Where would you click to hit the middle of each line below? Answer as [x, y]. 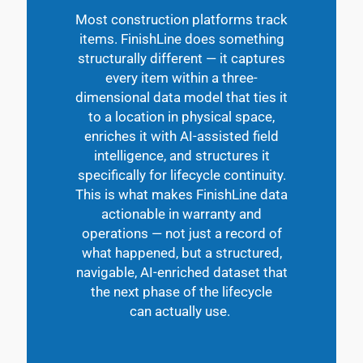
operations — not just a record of [181, 233]
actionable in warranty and [181, 214]
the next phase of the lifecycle [181, 291]
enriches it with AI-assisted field [181, 136]
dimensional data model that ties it [181, 97]
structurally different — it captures [181, 58]
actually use [191, 311]
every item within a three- [181, 77]
